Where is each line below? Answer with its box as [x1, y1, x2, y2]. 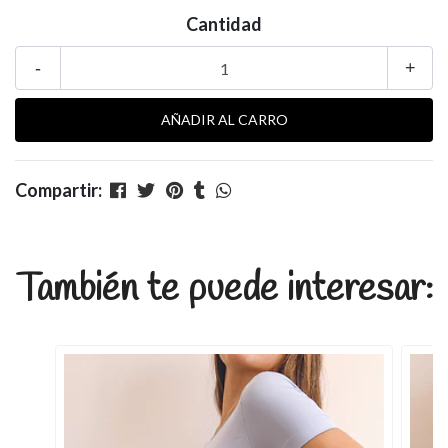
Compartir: [15, 179, 102, 202]
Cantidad [186, 13, 262, 36]
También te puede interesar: [15, 265, 433, 316]
